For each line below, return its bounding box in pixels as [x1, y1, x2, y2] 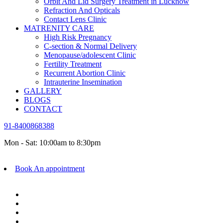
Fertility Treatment [44, 60, 102, 68]
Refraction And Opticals [44, 6, 120, 14]
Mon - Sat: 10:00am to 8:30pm [4, 138, 101, 147]
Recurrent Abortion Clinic [44, 69, 125, 77]
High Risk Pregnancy [44, 33, 111, 41]
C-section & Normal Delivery [44, 42, 137, 50]
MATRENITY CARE [24, 24, 94, 32]
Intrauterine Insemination [44, 78, 122, 86]
